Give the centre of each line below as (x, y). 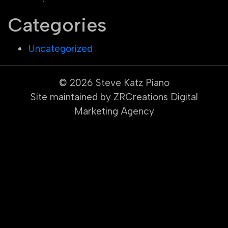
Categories (57, 25)
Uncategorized (60, 48)
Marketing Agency (114, 111)
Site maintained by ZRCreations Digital (114, 97)
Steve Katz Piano (132, 82)
